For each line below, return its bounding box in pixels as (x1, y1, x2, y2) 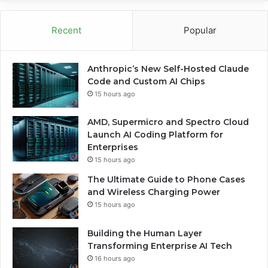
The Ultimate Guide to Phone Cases (87, 174, 245, 185)
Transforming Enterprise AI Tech (87, 240, 232, 251)
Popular (184, 25, 217, 36)
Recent (51, 25, 81, 36)
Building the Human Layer (87, 227, 202, 239)
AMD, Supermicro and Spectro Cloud (87, 117, 249, 128)
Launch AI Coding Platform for (87, 129, 223, 141)
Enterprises (87, 142, 138, 153)
